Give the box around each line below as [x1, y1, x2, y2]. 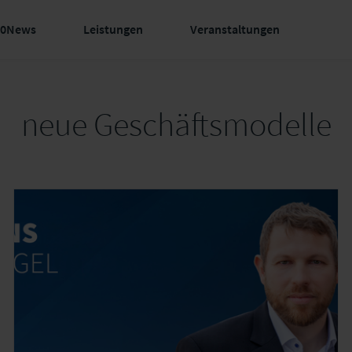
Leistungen [83, 20, 144, 37]
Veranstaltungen [190, 20, 280, 37]
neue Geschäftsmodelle [20, 104, 332, 145]
